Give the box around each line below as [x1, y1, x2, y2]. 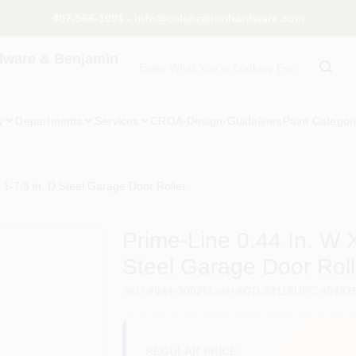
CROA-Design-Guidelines [150, 114, 282, 127]
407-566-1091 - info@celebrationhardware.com [52, 12, 304, 25]
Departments [15, 114, 83, 127]
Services [95, 114, 139, 127]
